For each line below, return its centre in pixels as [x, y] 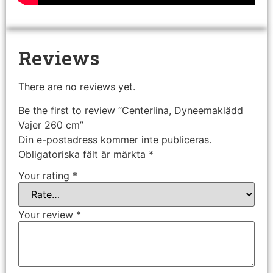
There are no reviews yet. [77, 87]
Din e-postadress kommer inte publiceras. [115, 139]
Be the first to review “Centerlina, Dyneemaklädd [131, 110]
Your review [47, 215]
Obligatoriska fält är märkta [83, 154]
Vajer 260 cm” [51, 125]
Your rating [45, 176]
